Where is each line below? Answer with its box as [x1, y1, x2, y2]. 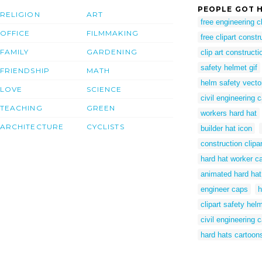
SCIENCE [87, 85, 122, 94]
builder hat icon [201, 123, 252, 133]
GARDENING [87, 47, 137, 57]
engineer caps [201, 184, 248, 194]
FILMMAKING [87, 29, 139, 38]
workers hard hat [201, 108, 257, 118]
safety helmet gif [201, 63, 257, 72]
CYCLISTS [87, 122, 125, 132]
